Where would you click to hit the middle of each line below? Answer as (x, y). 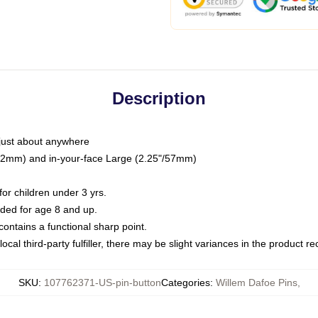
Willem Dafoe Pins (256, 283)
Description (159, 98)
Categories (185, 283)
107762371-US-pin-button (102, 283)
